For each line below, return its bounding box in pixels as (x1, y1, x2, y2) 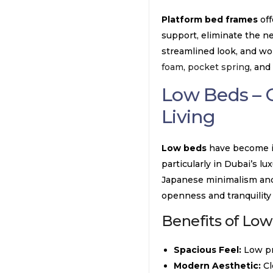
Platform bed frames (161, 14, 258, 25)
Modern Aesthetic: (174, 260, 261, 271)
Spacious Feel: (174, 244, 241, 255)
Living (161, 105, 216, 128)
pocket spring (188, 62, 250, 73)
